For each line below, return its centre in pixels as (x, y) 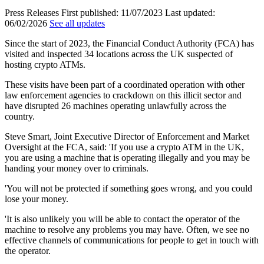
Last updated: (190, 13)
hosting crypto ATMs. (45, 65)
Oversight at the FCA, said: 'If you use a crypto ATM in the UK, (124, 147)
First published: (91, 13)
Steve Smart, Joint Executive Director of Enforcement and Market (127, 137)
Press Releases (32, 13)
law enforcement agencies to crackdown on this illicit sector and (123, 95)
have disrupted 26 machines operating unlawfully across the (115, 106)
